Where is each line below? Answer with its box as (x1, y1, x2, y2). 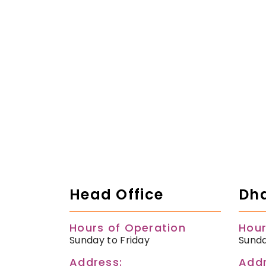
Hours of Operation (69, 220, 186, 236)
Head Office (69, 185, 164, 205)
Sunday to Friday (69, 233, 150, 248)
